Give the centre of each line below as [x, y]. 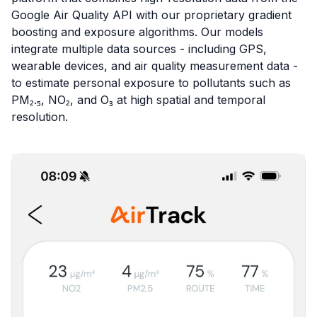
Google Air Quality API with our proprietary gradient [151, 15]
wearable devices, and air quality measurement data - [155, 66]
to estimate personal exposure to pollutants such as [151, 83]
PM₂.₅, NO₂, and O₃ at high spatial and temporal [138, 100]
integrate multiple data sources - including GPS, [139, 49]
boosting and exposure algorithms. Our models [137, 32]
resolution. [40, 117]
